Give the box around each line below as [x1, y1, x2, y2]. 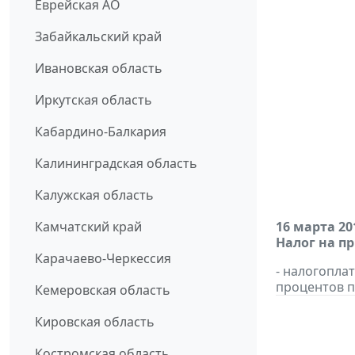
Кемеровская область [35, 281, 170, 300]
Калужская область [35, 186, 154, 204]
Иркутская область [35, 91, 152, 109]
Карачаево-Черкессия [35, 250, 171, 268]
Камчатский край [35, 218, 142, 236]
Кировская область [35, 313, 155, 331]
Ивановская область [35, 59, 162, 78]
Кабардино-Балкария [35, 123, 166, 141]
